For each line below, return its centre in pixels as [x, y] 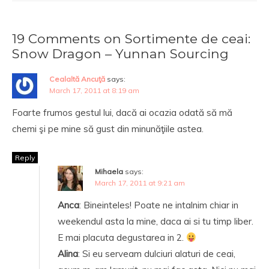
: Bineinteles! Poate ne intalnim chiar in [159, 205]
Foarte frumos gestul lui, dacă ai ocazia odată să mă [122, 113]
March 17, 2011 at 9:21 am [140, 183]
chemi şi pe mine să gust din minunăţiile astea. [108, 129]
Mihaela [109, 171]
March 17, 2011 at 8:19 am [94, 90]
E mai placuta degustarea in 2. [122, 237]
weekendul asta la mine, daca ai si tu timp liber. [156, 221]
